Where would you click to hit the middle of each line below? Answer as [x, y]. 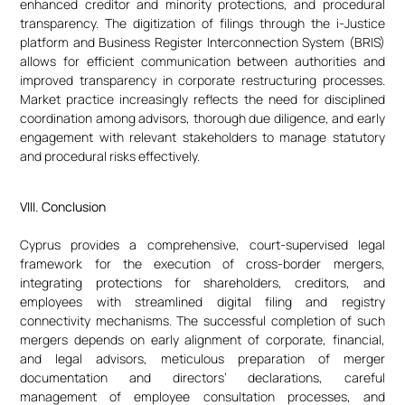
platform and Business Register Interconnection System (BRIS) [202, 42]
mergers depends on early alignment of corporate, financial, [202, 340]
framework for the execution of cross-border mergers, [202, 264]
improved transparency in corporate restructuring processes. [202, 80]
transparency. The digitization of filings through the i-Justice [202, 23]
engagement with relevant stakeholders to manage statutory [202, 137]
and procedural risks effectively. [110, 155]
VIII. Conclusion [63, 207]
